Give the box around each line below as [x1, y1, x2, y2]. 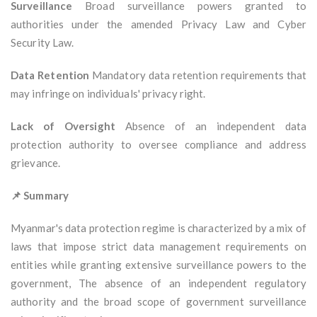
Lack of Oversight [11, 120, 115, 133]
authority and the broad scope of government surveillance [11, 295, 306, 309]
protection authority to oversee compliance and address [11, 138, 306, 151]
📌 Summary [11, 189, 69, 202]
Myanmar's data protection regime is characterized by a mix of [11, 221, 306, 235]
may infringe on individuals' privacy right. [11, 87, 206, 100]
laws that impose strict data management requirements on [11, 240, 306, 253]
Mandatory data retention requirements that [89, 69, 306, 82]
